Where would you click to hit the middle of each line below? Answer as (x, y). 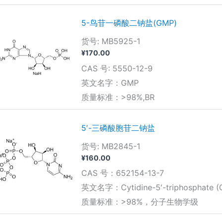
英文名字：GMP (110, 83)
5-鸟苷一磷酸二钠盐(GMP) (129, 23)
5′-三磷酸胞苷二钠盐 (118, 128)
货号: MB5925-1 (111, 41)
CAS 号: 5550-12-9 (117, 68)
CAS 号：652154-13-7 (122, 173)
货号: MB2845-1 (111, 146)
